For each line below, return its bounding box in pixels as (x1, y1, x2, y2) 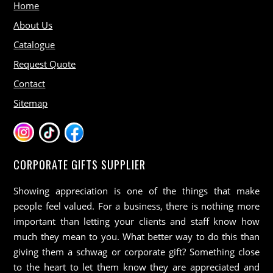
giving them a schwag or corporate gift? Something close (13, 245, 260, 258)
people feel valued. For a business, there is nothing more (13, 199, 260, 212)
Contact (13, 77, 46, 90)
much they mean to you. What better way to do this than (13, 230, 260, 243)
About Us (13, 18, 53, 31)
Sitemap (13, 97, 48, 110)
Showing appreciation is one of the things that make (13, 184, 260, 197)
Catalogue (13, 38, 55, 51)
